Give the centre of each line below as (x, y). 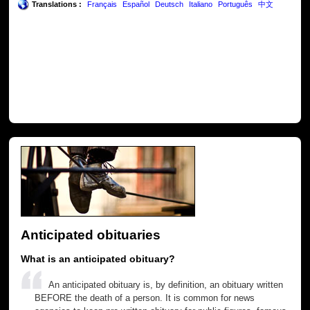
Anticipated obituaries (91, 234)
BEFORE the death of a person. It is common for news (145, 298)
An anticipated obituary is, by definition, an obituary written (166, 284)
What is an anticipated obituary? (98, 258)
